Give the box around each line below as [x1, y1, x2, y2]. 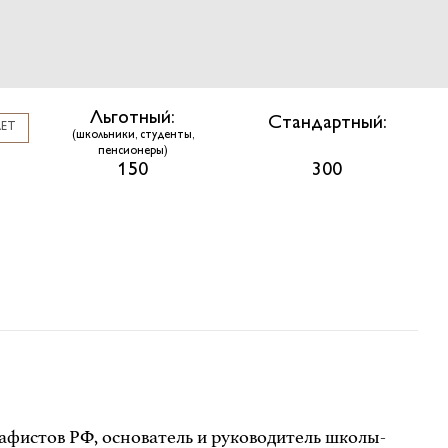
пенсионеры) [97, 146, 168, 158]
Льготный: [90, 110, 176, 128]
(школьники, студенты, [71, 130, 194, 142]
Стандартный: [267, 115, 387, 133]
